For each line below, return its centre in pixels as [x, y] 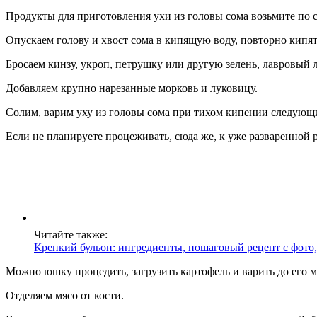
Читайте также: [71, 234]
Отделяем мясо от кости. [65, 295]
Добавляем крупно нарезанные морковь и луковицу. [132, 88]
